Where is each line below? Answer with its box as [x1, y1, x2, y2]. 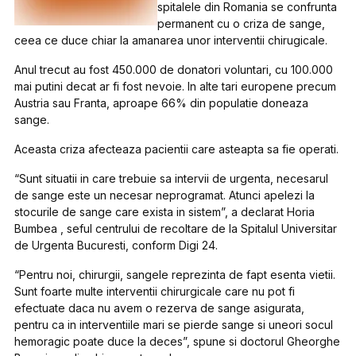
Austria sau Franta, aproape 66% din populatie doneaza [14, 96, 309, 110]
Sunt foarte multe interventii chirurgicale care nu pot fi [14, 284, 296, 298]
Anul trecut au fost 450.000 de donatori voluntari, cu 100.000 [14, 63, 334, 76]
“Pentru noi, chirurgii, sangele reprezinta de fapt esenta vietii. [14, 268, 336, 281]
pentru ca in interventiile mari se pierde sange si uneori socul [14, 318, 334, 331]
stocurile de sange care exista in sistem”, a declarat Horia [14, 205, 315, 219]
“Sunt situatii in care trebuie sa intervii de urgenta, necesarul [14, 172, 329, 185]
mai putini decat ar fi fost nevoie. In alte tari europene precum [14, 79, 337, 93]
